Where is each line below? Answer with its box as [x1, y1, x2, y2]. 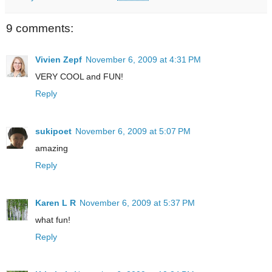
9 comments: [6, 21, 73, 35]
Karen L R [35, 198, 76, 208]
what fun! [35, 215, 70, 225]
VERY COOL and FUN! [35, 72, 123, 82]
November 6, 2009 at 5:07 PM [75, 126, 191, 137]
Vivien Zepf [35, 55, 82, 65]
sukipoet [35, 126, 72, 137]
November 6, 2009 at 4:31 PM [86, 55, 201, 65]
